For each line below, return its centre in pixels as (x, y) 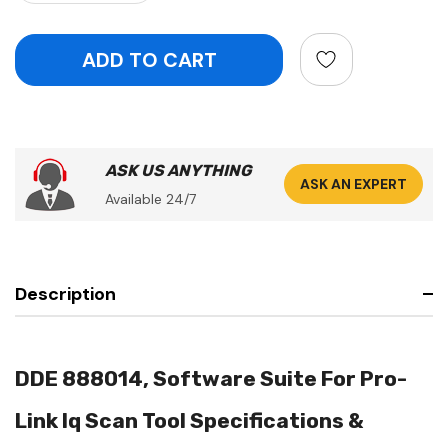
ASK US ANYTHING (178, 170)
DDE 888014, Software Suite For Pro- (211, 378)
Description (65, 293)
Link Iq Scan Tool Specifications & (189, 420)
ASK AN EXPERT (353, 184)
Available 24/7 (150, 198)
